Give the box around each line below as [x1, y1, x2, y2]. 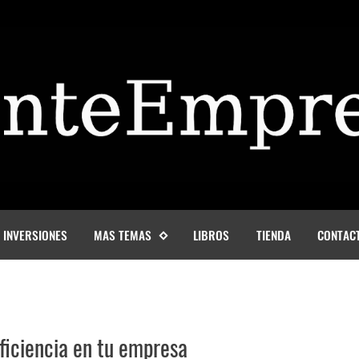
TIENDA [256, 225, 291, 244]
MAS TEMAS [94, 225, 152, 244]
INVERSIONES [2, 225, 67, 244]
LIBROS [193, 225, 230, 244]
